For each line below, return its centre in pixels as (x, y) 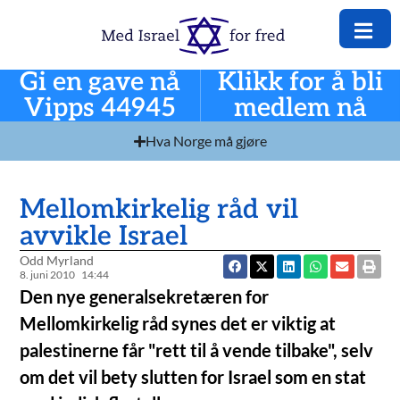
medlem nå (300, 109)
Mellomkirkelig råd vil (159, 210)
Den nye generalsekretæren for (145, 297)
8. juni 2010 (48, 275)
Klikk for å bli (300, 83)
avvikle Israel (104, 237)
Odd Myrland (57, 261)
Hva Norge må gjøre (206, 141)
